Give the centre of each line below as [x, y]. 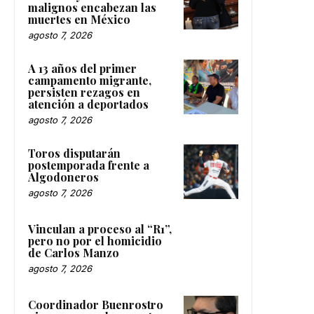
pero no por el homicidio [95, 240]
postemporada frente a [89, 165]
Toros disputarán [74, 153]
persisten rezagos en [84, 92]
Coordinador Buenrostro [96, 304]
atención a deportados [88, 104]
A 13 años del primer [82, 68]
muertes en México [79, 19]
